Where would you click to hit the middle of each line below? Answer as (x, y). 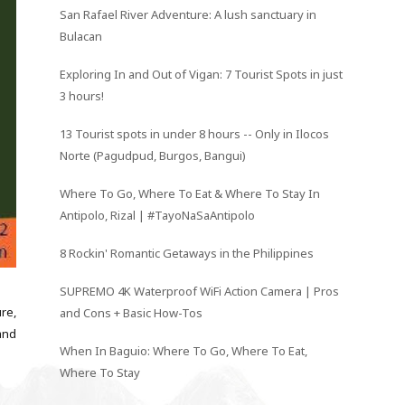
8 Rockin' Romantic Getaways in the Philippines (187, 253)
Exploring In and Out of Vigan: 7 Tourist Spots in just (202, 75)
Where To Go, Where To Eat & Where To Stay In (190, 193)
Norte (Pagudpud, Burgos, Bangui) (153, 156)
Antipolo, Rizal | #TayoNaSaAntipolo (158, 215)
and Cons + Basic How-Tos (132, 312)
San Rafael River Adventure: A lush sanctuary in (188, 15)
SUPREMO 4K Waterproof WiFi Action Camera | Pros (200, 291)
